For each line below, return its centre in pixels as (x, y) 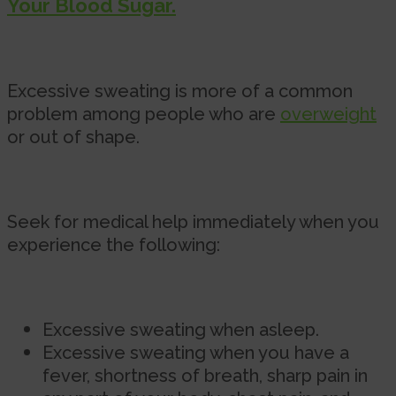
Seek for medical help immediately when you (193, 221)
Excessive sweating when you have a (196, 352)
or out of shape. (73, 137)
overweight (328, 114)
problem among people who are (144, 114)
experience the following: (114, 244)
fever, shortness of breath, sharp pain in (205, 375)
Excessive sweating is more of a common (180, 91)
